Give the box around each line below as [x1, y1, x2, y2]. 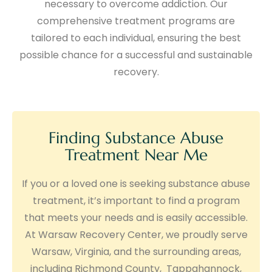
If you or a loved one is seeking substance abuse [22, 177, 250, 191]
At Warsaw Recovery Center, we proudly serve [24, 228, 248, 242]
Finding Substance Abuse [49, 128, 223, 148]
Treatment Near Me [64, 145, 208, 165]
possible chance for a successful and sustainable [19, 48, 253, 63]
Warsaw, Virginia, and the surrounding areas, [31, 245, 241, 259]
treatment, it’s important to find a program [32, 194, 240, 208]
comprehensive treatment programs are [37, 14, 235, 29]
